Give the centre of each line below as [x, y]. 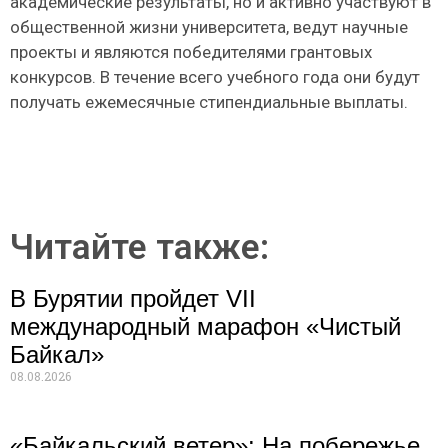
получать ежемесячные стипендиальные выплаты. [209, 101]
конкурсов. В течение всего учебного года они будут [215, 76]
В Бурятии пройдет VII [133, 299]
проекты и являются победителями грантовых [191, 51]
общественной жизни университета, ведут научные [209, 26]
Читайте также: [139, 248]
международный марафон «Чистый [205, 327]
